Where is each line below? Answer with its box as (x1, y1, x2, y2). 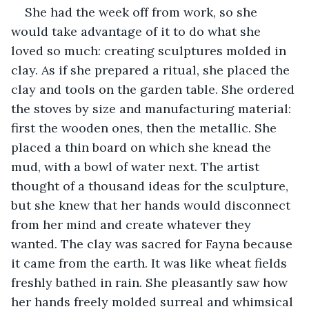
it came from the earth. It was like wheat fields (11, 255, 290, 271)
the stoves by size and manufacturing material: (11, 100, 295, 117)
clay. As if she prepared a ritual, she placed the (11, 61, 293, 78)
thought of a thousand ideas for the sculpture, (11, 177, 292, 194)
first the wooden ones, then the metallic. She (11, 119, 280, 136)
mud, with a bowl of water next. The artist (11, 158, 263, 175)
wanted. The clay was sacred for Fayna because (11, 235, 296, 252)
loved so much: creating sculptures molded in (11, 42, 290, 59)
